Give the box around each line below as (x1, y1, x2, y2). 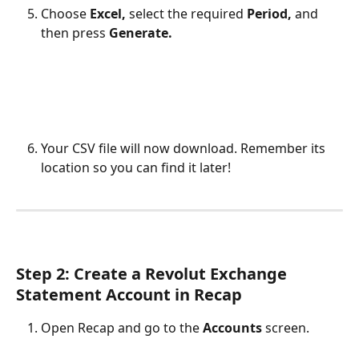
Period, (247, 4, 295, 22)
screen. (262, 318, 309, 337)
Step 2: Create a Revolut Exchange (16, 262, 291, 284)
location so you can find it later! (41, 158, 231, 176)
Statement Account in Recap (16, 283, 242, 305)
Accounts (203, 318, 262, 337)
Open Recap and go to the (41, 318, 203, 337)
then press (41, 23, 109, 42)
